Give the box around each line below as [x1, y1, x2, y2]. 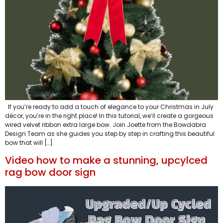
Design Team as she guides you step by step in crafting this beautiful [5, 129, 215, 138]
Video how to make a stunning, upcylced [5, 153, 208, 167]
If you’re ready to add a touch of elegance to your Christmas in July [5, 102, 214, 111]
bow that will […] [5, 138, 53, 147]
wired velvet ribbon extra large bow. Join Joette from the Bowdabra [5, 120, 206, 129]
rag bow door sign [5, 165, 96, 179]
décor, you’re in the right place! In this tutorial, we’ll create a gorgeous [5, 111, 214, 120]
